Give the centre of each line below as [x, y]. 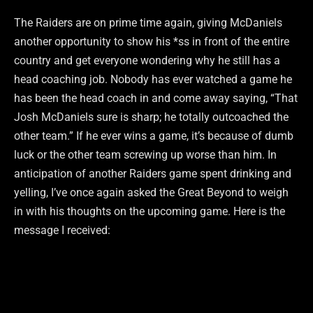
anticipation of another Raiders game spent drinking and [153, 173]
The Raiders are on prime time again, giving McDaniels [148, 22]
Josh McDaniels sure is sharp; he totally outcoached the [151, 117]
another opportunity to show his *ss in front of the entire [152, 41]
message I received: [62, 230]
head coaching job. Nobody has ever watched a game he [153, 79]
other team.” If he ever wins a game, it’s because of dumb [154, 136]
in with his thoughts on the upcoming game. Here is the [150, 211]
